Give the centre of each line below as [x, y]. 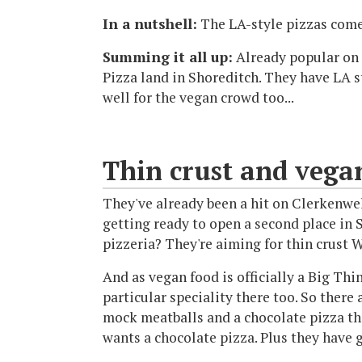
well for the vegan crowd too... [198, 97]
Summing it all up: [168, 57]
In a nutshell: [150, 23]
